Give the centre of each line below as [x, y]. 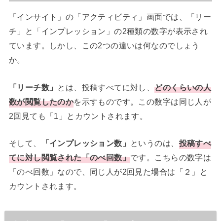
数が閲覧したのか [41, 101]
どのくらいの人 [183, 87]
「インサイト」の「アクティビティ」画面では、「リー [110, 17]
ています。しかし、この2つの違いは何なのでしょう [104, 46]
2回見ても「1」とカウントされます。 [78, 116]
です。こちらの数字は [171, 158]
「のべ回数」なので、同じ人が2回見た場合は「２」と [108, 172]
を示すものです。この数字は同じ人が [143, 101]
